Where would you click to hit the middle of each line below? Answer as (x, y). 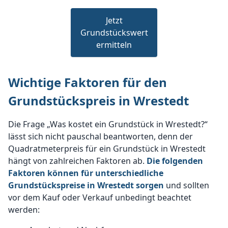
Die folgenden (175, 161)
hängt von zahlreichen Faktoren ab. (77, 161)
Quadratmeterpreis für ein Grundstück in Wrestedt (107, 149)
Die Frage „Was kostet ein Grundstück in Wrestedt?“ (108, 124)
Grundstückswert (114, 33)
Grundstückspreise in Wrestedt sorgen (86, 185)
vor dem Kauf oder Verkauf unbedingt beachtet (100, 197)
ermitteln (114, 45)
